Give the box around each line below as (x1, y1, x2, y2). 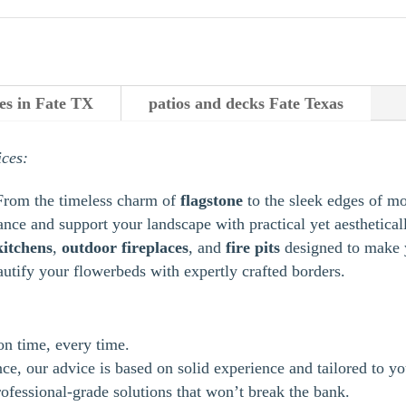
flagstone (180, 190, 244, 209)
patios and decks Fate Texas (149, 93, 344, 112)
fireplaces (121, 237, 189, 256)
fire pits (226, 237, 281, 256)
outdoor (62, 237, 118, 256)
